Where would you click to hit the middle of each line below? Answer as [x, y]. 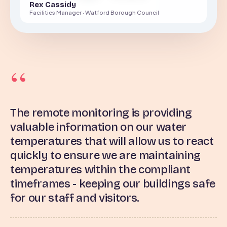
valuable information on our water [98, 127]
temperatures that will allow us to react [112, 141]
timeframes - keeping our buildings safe [113, 184]
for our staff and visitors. [75, 198]
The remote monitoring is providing [101, 113]
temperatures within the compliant [100, 169]
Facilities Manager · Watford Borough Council [94, 12]
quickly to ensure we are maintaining [105, 155]
